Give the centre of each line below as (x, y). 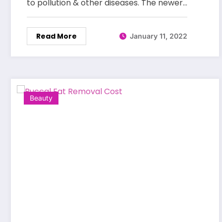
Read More (56, 36)
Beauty (41, 98)
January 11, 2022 (159, 36)
